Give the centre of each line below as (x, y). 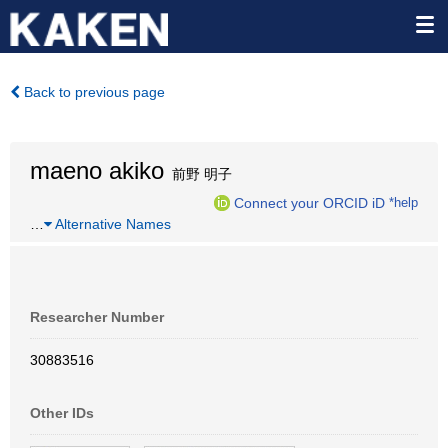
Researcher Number (97, 317)
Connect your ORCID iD (309, 202)
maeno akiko (97, 170)
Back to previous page (92, 92)
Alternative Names (111, 224)
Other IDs (62, 413)
